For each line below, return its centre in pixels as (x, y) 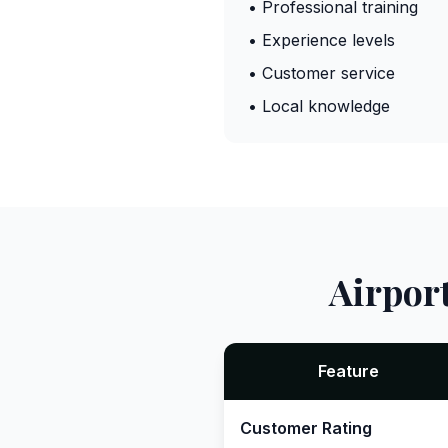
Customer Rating (306, 428)
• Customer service (321, 73)
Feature (348, 371)
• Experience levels (321, 40)
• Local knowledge (319, 106)
